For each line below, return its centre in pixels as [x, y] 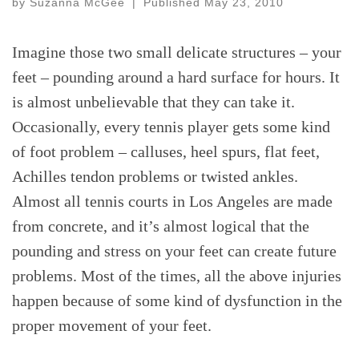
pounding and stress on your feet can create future [174, 251]
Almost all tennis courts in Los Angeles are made [172, 202]
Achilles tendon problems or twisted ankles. [155, 177]
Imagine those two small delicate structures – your [177, 52]
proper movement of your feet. [112, 326]
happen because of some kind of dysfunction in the [177, 301]
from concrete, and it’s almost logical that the [161, 226]
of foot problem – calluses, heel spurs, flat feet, [166, 152]
